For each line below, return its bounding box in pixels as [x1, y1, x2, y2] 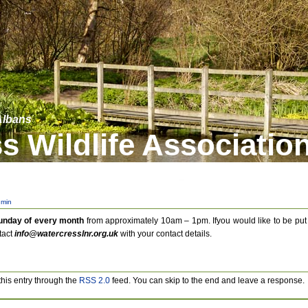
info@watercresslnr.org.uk [14, 229, 120, 239]
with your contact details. [120, 229, 212, 239]
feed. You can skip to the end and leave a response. [110, 276, 305, 285]
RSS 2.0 [79, 276, 110, 285]
